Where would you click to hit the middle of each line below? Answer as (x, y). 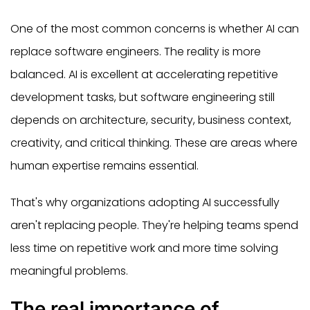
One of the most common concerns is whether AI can (155, 28)
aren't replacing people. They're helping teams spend (154, 225)
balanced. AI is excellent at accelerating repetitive (144, 74)
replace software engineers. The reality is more (136, 51)
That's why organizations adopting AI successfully (145, 202)
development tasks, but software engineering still (143, 97)
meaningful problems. (69, 271)
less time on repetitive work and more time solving (144, 248)
